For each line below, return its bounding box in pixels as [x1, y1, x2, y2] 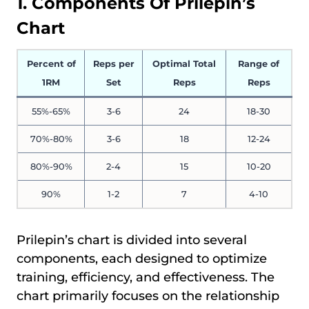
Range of [238, 58, 279, 69]
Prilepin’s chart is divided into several [17, 232, 247, 248]
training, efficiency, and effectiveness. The [17, 269, 275, 285]
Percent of [26, 58, 76, 69]
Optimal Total [152, 58, 216, 69]
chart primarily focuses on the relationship [17, 288, 279, 303]
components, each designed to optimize [17, 250, 267, 266]
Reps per [92, 58, 134, 69]
